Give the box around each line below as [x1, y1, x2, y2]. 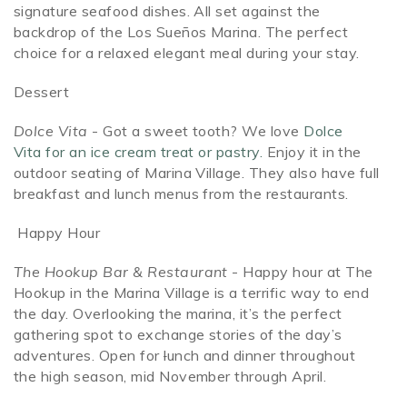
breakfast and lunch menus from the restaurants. [14, 184, 349, 203]
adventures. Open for [14, 346, 164, 365]
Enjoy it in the [263, 143, 362, 162]
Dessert [14, 83, 70, 102]
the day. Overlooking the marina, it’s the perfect [14, 304, 342, 323]
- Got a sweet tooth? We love [92, 122, 304, 141]
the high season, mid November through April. [14, 367, 327, 386]
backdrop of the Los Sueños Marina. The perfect [14, 23, 349, 42]
